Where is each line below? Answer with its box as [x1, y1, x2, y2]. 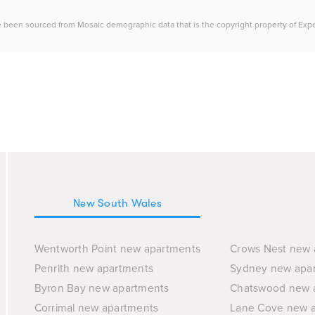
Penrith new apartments [34, 262, 154, 276]
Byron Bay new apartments [34, 282, 169, 295]
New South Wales [73, 197, 162, 210]
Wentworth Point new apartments [34, 243, 201, 256]
